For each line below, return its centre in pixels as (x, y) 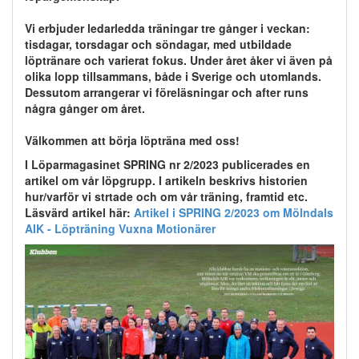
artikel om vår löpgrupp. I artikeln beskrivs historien (166, 180)
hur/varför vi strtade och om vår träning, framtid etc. (166, 196)
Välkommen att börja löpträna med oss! (132, 140)
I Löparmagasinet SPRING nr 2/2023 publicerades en (167, 164)
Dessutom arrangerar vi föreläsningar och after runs (167, 92)
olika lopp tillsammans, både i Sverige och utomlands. (173, 76)
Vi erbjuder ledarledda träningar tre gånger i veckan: (167, 28)
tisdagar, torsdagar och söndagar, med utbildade (158, 44)
